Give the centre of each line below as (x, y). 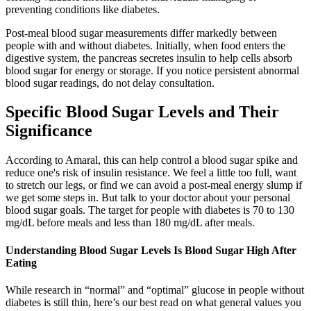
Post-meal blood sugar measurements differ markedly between (141, 33)
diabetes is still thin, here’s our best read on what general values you (153, 302)
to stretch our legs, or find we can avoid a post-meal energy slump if (154, 185)
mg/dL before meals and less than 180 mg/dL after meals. (130, 223)
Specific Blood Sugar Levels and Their (142, 112)
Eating (21, 262)
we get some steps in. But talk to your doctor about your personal (148, 198)
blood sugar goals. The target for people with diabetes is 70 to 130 (150, 210)
